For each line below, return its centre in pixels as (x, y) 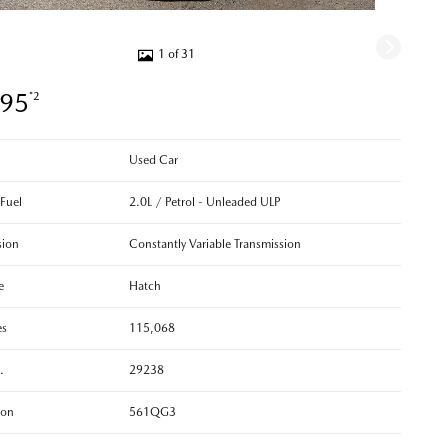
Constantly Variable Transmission (214, 244)
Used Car (153, 160)
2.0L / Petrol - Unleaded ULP (204, 202)
